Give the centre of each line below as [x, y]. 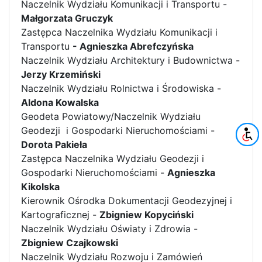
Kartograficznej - [60, 214]
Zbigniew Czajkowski [70, 242]
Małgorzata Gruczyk [67, 18]
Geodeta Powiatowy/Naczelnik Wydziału [111, 116]
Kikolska [40, 186]
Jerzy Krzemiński [61, 74]
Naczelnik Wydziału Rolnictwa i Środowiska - [121, 88]
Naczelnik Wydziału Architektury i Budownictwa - [130, 60]
